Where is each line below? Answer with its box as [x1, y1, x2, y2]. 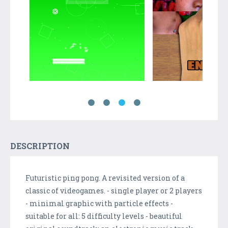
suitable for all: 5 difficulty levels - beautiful [25, 211, 182, 221]
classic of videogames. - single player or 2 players [25, 185, 202, 195]
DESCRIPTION [10, 140, 70, 151]
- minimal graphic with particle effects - [25, 198, 173, 208]
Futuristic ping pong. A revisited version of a [25, 173, 185, 183]
